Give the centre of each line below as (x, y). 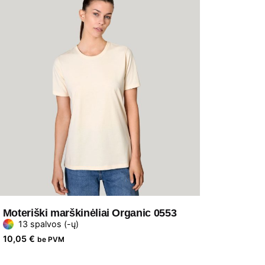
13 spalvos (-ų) (48, 224)
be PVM (51, 240)
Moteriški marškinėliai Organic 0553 (90, 213)
